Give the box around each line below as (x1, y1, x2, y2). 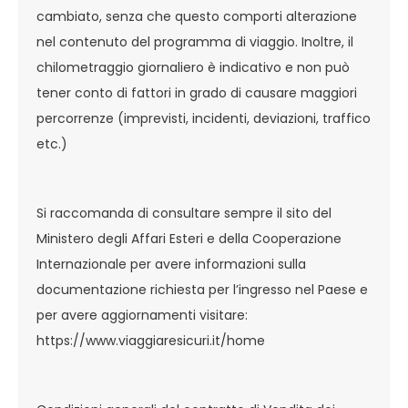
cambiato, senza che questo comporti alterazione (36, 7, 357, 25)
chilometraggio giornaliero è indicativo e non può (36, 58, 350, 76)
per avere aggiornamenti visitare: (36, 306, 248, 324)
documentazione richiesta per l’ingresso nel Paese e (36, 280, 368, 299)
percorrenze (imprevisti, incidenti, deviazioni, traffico (36, 109, 371, 127)
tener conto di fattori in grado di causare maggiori (36, 84, 357, 102)
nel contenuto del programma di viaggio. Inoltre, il (36, 33, 353, 51)
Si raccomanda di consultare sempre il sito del (36, 204, 331, 222)
